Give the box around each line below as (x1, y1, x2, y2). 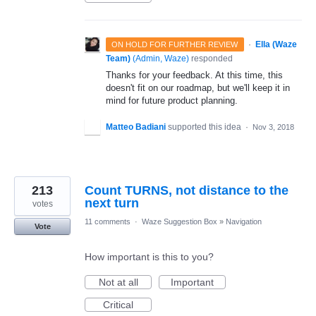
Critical (103, 299, 133, 311)
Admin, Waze (135, 54, 186, 63)
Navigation (226, 217, 262, 226)
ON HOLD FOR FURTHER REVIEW (111, 40, 238, 49)
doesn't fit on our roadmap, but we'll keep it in (106, 83, 290, 93)
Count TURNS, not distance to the (85, 183, 288, 198)
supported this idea (168, 122, 243, 133)
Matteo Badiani (106, 122, 166, 133)
